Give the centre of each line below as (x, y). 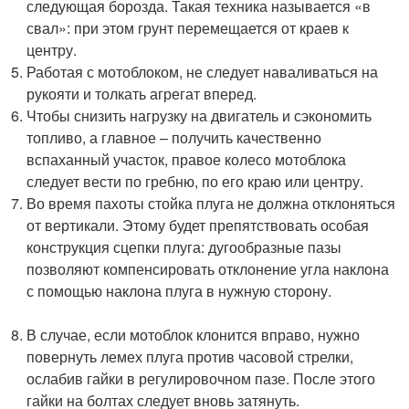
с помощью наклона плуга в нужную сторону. (212, 290)
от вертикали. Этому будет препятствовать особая (198, 225)
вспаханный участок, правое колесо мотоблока (187, 159)
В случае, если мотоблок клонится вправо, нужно (194, 334)
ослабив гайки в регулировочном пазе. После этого (201, 378)
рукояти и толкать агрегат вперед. (142, 93)
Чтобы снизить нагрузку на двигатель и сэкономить (199, 115)
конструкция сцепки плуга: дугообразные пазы (184, 246)
